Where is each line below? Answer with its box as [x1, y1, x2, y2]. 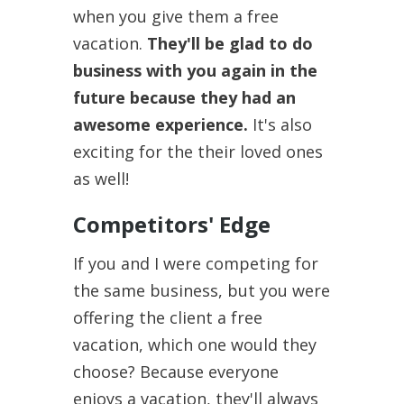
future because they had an [72, 86, 296, 108]
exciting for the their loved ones [72, 140, 323, 162]
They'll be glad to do [146, 32, 313, 54]
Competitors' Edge [72, 208, 271, 239]
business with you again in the [72, 59, 317, 81]
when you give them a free [72, 5, 279, 27]
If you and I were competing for [72, 252, 318, 274]
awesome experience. [72, 113, 248, 135]
